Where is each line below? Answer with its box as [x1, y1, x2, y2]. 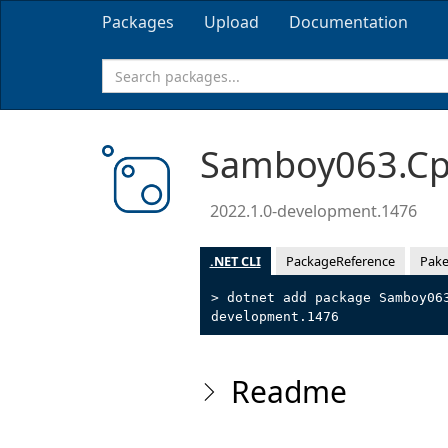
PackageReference [285, 252, 395, 270]
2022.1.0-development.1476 [209, 200, 417, 222]
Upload [204, 11, 259, 33]
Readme [230, 371, 347, 412]
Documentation [289, 11, 408, 33]
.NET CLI [209, 252, 261, 270]
